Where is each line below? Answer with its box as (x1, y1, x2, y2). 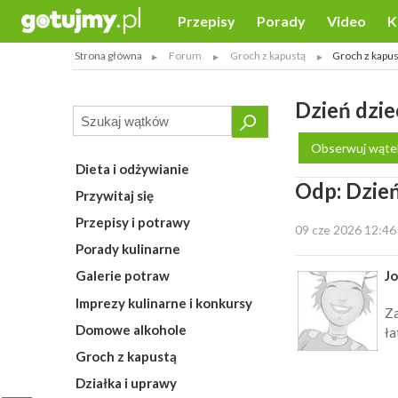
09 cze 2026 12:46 (295, 222, 396, 237)
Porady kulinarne (75, 241, 180, 258)
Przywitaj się (75, 187, 154, 203)
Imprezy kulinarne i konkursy (75, 294, 252, 311)
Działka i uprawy (75, 375, 177, 391)
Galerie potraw (75, 267, 170, 284)
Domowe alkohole (75, 321, 187, 338)
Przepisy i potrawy (75, 214, 190, 231)
